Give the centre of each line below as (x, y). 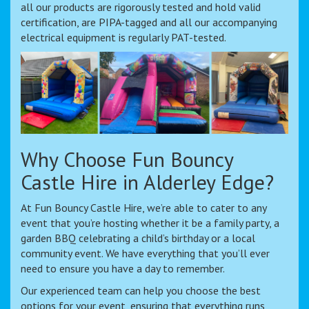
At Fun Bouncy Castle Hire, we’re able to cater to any (143, 207)
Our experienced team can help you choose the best (141, 290)
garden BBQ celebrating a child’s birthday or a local (138, 238)
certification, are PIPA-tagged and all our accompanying (149, 22)
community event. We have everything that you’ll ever (145, 253)
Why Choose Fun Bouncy (127, 159)
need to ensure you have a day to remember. (123, 268)
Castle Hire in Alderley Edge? (147, 181)
